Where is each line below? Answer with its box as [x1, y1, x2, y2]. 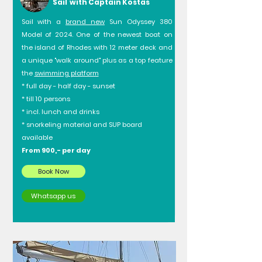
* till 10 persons [21, 94, 70, 104]
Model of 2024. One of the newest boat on [21, 30, 173, 39]
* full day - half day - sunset [21, 81, 115, 91]
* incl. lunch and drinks [21, 107, 99, 116]
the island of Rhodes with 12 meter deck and [21, 43, 173, 52]
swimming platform [34, 68, 99, 78]
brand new [65, 17, 105, 26]
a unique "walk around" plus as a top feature [21, 56, 173, 65]
